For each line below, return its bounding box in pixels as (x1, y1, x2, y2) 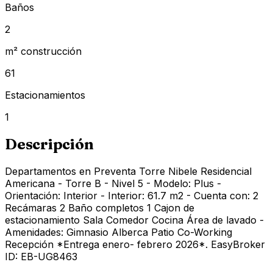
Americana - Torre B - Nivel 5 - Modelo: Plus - (5, 177, 221, 190)
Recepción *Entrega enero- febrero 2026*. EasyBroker (5, 238, 265, 251)
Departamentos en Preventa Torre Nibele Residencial (5, 165, 252, 178)
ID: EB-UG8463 (5, 250, 77, 263)
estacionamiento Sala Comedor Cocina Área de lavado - (5, 214, 264, 227)
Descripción (5, 135, 94, 154)
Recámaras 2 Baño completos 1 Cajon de (5, 202, 194, 214)
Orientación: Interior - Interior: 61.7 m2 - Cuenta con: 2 (5, 190, 258, 202)
